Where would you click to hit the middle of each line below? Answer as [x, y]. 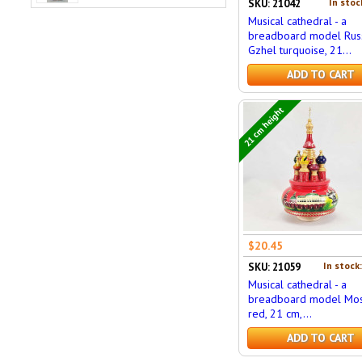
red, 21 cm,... [280, 314]
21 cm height [264, 126]
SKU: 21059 [274, 267]
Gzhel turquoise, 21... [299, 50]
